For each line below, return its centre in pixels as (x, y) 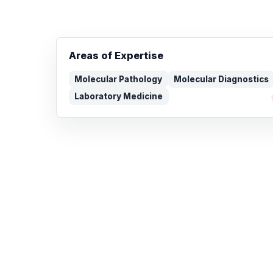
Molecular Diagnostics (221, 80)
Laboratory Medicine (119, 97)
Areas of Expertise (116, 56)
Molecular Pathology (119, 80)
